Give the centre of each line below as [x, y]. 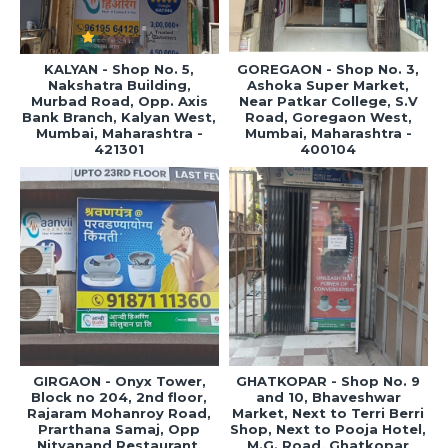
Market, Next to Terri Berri [328, 412]
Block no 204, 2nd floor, [119, 396]
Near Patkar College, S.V [328, 100]
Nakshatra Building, [119, 84]
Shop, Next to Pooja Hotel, [328, 428]
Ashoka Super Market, [328, 84]
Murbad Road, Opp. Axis [119, 100]
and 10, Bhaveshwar [328, 396]
